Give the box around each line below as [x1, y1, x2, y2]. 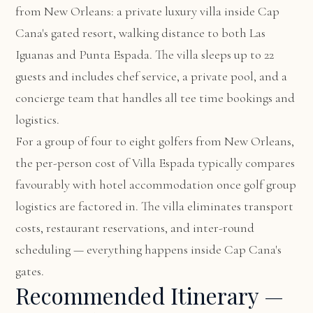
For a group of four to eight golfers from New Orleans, [15, 133, 295, 149]
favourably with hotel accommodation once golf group [15, 177, 297, 192]
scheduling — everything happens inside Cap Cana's [15, 242, 282, 257]
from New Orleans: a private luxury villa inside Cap [15, 3, 280, 19]
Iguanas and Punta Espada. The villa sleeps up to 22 [15, 47, 275, 62]
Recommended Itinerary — [15, 280, 284, 310]
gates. [15, 263, 45, 279]
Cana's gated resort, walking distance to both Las [15, 25, 266, 41]
